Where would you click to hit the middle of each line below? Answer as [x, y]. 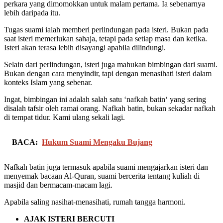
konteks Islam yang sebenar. [48, 82]
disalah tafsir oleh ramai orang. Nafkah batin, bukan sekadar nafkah [110, 108]
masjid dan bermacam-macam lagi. [58, 185]
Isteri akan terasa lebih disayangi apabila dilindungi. [85, 47]
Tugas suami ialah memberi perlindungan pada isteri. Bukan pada [106, 29]
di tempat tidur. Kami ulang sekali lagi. [64, 117]
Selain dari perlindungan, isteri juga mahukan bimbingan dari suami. [111, 64]
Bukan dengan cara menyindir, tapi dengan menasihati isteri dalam [108, 73]
